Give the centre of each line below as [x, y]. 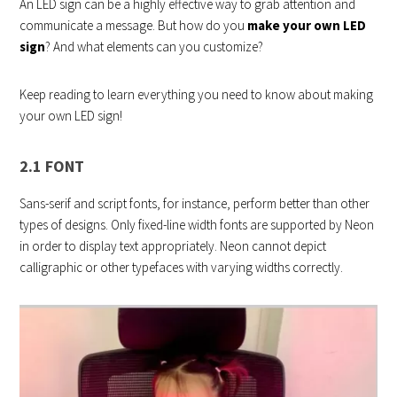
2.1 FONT [52, 166]
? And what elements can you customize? [155, 46]
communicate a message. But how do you [132, 25]
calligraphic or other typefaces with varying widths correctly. [182, 267]
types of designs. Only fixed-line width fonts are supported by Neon [197, 224]
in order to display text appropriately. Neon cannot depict [173, 245]
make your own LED [306, 25]
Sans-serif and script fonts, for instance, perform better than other [195, 203]
